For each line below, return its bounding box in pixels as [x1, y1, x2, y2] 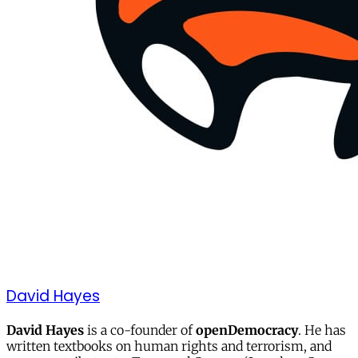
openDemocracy [196, 322, 298, 339]
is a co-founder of [84, 322, 196, 339]
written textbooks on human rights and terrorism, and [6, 338, 332, 355]
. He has [298, 322, 346, 339]
